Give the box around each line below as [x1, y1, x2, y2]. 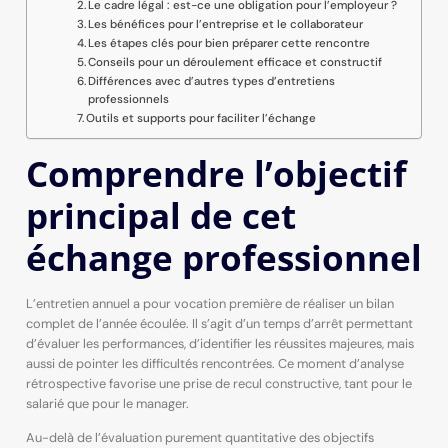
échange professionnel [25, 232, 422, 281]
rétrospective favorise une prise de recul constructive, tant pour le [25, 374, 412, 392]
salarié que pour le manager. [25, 394, 189, 412]
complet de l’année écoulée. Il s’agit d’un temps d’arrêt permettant [25, 314, 413, 332]
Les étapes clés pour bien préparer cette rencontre [87, 35, 370, 51]
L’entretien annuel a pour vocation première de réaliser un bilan [25, 294, 394, 312]
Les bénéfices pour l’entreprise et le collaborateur [87, 16, 363, 32]
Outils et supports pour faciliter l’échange [85, 110, 316, 126]
